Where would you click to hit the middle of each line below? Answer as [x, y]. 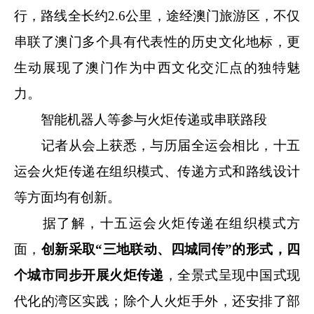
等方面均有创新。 [67, 198]
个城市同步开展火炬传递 [89, 275]
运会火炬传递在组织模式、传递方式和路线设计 [157, 172]
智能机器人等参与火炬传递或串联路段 [141, 120]
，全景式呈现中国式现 [232, 275]
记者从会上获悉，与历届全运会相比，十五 [157, 146]
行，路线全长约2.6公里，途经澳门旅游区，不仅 [157, 16]
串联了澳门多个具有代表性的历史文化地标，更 [157, 42]
